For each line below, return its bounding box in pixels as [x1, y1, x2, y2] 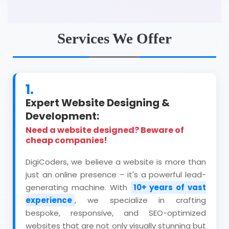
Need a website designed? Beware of [26, 124, 184, 136]
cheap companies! [26, 134, 107, 146]
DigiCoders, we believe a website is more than [26, 156, 206, 167]
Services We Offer [57, 30, 172, 47]
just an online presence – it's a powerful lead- [26, 169, 206, 180]
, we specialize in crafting [75, 195, 206, 205]
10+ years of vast [133, 182, 206, 193]
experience [26, 195, 72, 205]
